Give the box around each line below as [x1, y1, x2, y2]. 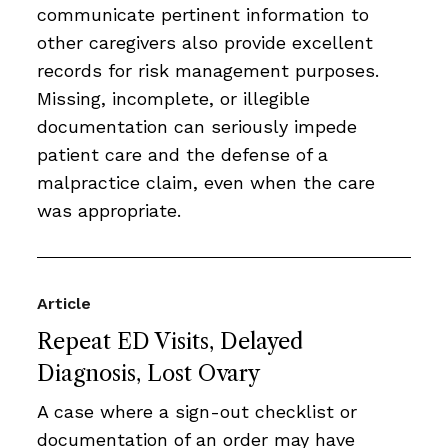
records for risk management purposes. [37, 60, 379, 82]
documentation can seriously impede [37, 116, 357, 138]
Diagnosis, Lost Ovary [37, 360, 260, 388]
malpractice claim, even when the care [37, 172, 375, 194]
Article [37, 294, 91, 314]
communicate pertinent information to [37, 4, 369, 26]
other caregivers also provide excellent [37, 32, 373, 54]
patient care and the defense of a [37, 144, 328, 166]
